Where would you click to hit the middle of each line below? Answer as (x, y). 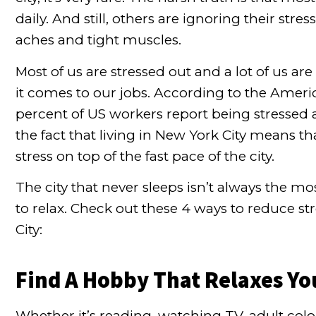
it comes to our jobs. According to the (141, 92)
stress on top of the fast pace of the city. (145, 156)
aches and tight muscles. (98, 40)
